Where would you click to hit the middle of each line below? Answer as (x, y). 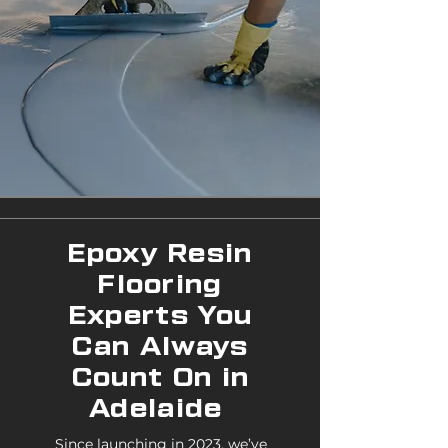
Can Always (160, 347)
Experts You (160, 316)
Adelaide (160, 409)
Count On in (160, 378)
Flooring (160, 285)
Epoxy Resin (160, 254)
